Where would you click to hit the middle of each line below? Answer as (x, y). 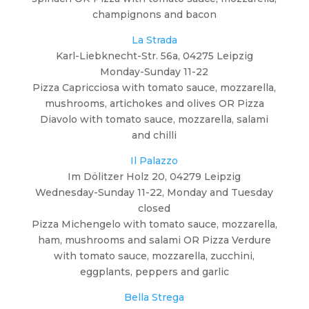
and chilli (154, 135)
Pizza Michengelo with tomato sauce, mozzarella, (154, 224)
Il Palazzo (154, 160)
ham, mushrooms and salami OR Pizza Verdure (154, 240)
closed (154, 208)
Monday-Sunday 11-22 (154, 71)
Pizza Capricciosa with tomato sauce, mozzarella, (154, 87)
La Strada (154, 40)
